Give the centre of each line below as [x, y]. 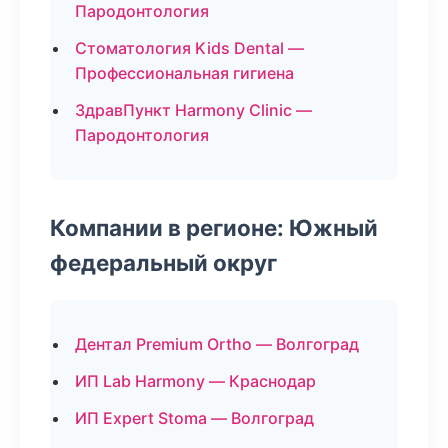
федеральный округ [163, 262]
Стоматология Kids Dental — [189, 48]
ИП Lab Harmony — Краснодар [195, 381]
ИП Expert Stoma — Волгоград [194, 418]
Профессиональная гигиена [184, 73]
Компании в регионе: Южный [214, 227]
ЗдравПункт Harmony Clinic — [193, 110]
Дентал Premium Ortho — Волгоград [217, 344]
